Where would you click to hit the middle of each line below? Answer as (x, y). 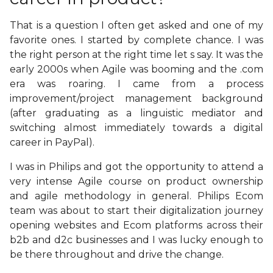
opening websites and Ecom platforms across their (136, 225)
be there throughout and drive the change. (117, 255)
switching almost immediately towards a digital (136, 128)
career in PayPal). (53, 143)
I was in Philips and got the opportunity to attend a (136, 167)
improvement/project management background (136, 99)
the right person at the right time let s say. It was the (136, 55)
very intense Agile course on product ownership (136, 182)
